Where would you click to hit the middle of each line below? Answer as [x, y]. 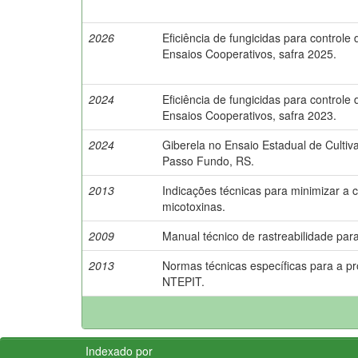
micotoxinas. [194, 206]
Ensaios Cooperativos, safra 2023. [249, 115]
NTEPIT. [183, 281]
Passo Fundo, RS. [208, 160]
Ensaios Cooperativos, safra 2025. [249, 53]
